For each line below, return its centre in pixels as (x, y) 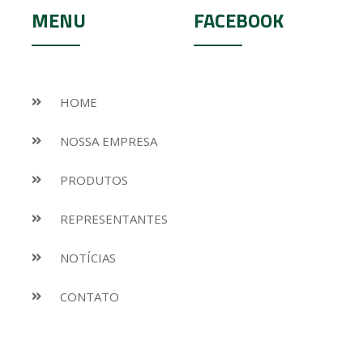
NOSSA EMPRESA (109, 141)
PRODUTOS (94, 180)
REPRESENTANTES (114, 219)
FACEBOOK (239, 21)
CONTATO (90, 297)
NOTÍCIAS (88, 258)
